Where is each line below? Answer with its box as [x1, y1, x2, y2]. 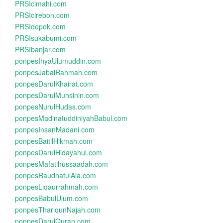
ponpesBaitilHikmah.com [15, 136, 93, 146]
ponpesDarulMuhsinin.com [15, 90, 99, 100]
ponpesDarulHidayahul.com [15, 147, 102, 157]
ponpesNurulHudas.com [15, 102, 91, 111]
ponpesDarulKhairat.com [15, 79, 93, 89]
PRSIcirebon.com [15, 10, 70, 20]
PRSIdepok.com [15, 21, 66, 31]
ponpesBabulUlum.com [15, 193, 88, 203]
